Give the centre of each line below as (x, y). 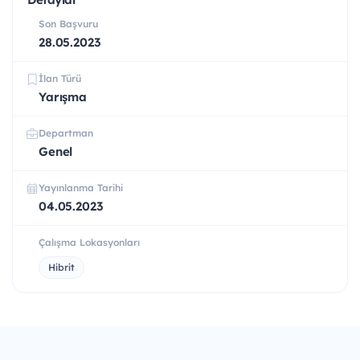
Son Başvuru (68, 24)
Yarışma (63, 97)
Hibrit (61, 268)
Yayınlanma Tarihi (81, 188)
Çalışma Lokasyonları (89, 243)
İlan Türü (60, 79)
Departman (66, 133)
